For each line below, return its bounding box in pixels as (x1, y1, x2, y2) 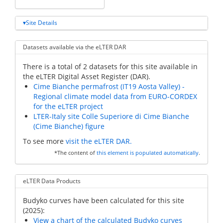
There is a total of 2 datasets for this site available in (23, 61, 198, 71)
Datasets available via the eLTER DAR (23, 43, 126, 51)
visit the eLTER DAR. (66, 136, 132, 146)
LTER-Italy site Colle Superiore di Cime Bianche (33, 111, 189, 121)
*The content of (54, 149, 97, 157)
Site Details (26, 18, 57, 26)
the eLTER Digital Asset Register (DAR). (23, 71, 150, 81)
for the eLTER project (33, 101, 103, 111)
